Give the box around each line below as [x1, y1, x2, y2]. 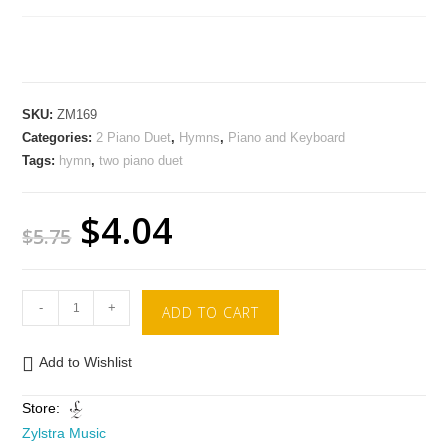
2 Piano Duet [96, 130, 172, 146]
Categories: [22, 130, 97, 146]
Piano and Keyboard [228, 130, 346, 146]
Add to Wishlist [39, 354, 133, 371]
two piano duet [99, 153, 184, 169]
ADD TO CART [162, 303, 260, 323]
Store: [22, 400, 65, 417]
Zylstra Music [22, 425, 107, 442]
